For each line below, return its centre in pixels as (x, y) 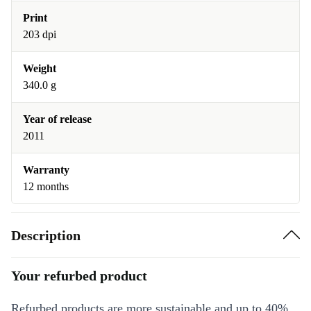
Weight (40, 69)
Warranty (46, 170)
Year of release (57, 119)
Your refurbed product (79, 276)
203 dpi (40, 35)
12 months (46, 187)
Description (46, 235)
